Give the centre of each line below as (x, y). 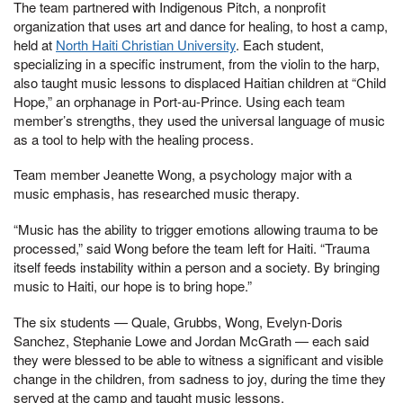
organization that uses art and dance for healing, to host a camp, (201, 25)
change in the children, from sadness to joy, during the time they (200, 378)
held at (35, 44)
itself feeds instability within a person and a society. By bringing (197, 267)
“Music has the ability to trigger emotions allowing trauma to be (196, 229)
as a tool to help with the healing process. (134, 139)
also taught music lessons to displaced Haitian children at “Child (200, 82)
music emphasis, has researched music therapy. (157, 193)
